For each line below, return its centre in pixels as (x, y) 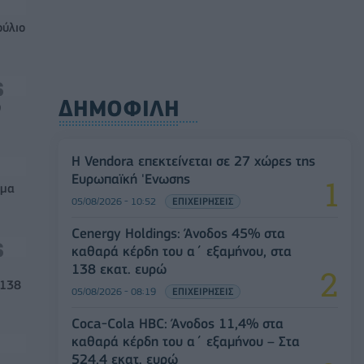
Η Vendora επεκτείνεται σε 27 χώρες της (193, 161)
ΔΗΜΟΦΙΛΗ (119, 109)
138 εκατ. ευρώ (119, 269)
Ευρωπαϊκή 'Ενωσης (131, 179)
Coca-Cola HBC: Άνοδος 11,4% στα (178, 324)
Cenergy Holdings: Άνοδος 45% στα (178, 234)
